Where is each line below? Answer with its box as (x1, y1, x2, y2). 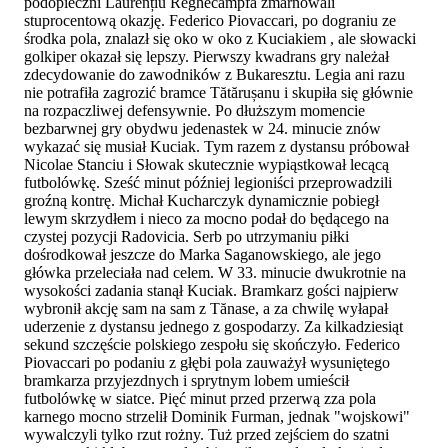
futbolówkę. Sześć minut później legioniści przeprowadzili (24, 173, 392, 191)
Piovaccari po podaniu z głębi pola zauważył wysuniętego (24, 353, 390, 371)
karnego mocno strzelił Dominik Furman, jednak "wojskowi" (24, 407, 410, 425)
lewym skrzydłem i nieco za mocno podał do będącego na (24, 209, 389, 227)
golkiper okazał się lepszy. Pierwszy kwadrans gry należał (24, 47, 389, 65)
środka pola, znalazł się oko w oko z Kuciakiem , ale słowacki (24, 29, 416, 47)
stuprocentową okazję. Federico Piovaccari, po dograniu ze (24, 11, 396, 29)
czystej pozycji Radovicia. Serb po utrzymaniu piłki (24, 227, 349, 245)
